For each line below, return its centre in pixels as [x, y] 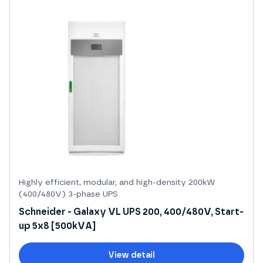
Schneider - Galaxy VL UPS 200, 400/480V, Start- [131, 212]
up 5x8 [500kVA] [57, 226]
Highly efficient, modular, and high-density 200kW [117, 182]
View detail [131, 255]
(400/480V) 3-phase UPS [68, 194]
